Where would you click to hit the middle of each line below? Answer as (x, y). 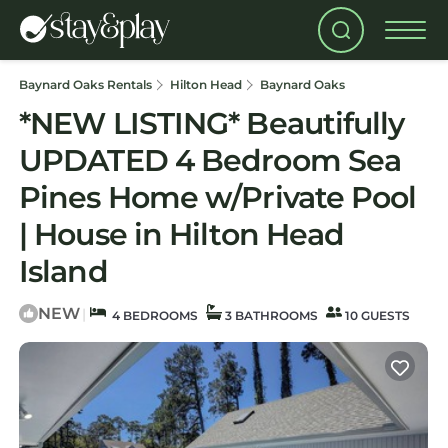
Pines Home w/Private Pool (218, 197)
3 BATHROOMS (270, 315)
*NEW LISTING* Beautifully (212, 123)
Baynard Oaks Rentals (87, 84)
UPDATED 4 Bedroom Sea (210, 160)
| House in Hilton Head (182, 234)
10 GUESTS (376, 315)
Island (63, 271)
